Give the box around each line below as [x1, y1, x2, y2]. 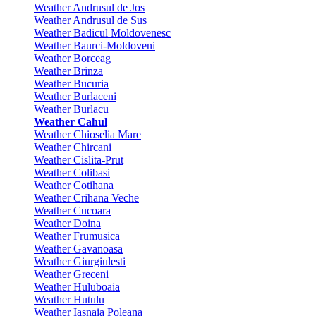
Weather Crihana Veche [34, 192, 139, 204]
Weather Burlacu [34, 103, 109, 115]
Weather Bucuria [34, 78, 109, 90]
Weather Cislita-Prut [34, 154, 123, 166]
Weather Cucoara [34, 205, 111, 217]
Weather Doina [34, 217, 101, 229]
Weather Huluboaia [34, 281, 120, 293]
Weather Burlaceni [34, 90, 116, 102]
